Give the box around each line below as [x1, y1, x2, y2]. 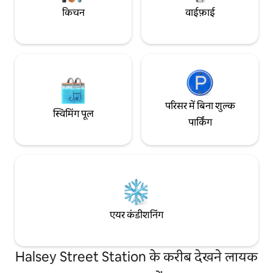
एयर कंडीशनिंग [110, 208, 163, 222]
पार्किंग [188, 115, 212, 129]
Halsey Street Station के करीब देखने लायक [15, 247, 258, 266]
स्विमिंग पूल [52, 107, 94, 121]
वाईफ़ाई [185, 6, 215, 19]
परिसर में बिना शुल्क [165, 99, 235, 112]
